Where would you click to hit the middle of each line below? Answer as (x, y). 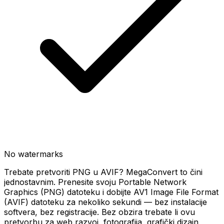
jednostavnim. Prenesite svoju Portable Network (95, 182)
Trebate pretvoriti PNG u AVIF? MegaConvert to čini (103, 172)
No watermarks (33, 154)
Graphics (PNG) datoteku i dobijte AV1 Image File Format (111, 192)
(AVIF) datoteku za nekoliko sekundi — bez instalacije (105, 202)
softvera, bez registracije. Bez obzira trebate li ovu (99, 212)
